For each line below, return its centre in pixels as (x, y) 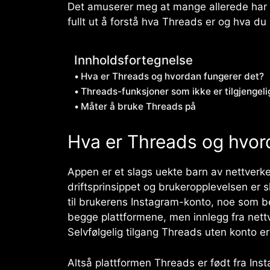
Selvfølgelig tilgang (115, 232)
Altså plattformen (111, 262)
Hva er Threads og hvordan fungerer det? (173, 77)
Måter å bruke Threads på (139, 107)
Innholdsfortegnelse (133, 60)
